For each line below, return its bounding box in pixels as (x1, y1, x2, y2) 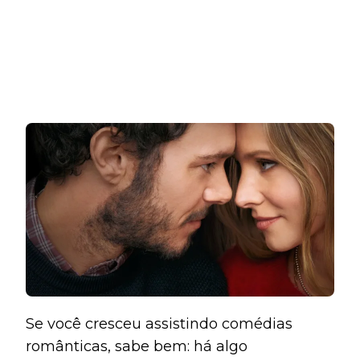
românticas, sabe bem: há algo (26, 337, 247, 355)
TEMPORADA (153, 6, 220, 17)
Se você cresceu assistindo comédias (26, 314, 292, 333)
